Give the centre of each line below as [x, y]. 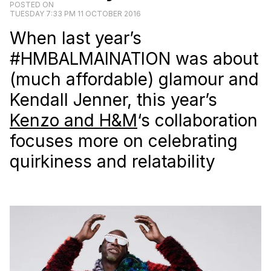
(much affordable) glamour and [134, 79]
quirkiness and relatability [113, 161]
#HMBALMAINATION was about [134, 58]
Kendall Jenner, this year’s [113, 100]
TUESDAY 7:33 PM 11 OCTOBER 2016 [75, 13]
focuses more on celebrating [124, 141]
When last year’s [76, 38]
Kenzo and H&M [73, 120]
